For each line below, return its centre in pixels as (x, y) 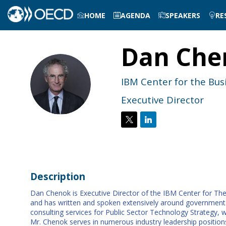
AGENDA (136, 15)
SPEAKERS (183, 15)
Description (58, 176)
